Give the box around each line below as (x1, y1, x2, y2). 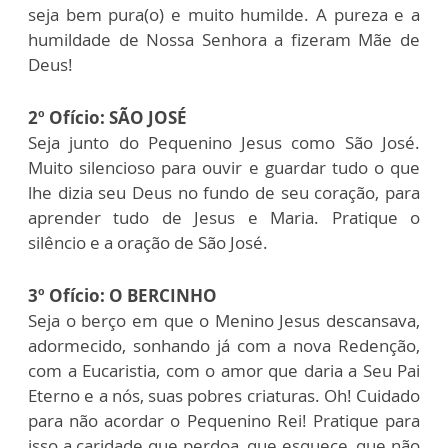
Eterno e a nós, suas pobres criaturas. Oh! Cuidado (28, 383, 420, 407)
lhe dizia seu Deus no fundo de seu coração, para (28, 180, 420, 204)
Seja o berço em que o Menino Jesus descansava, (28, 308, 420, 332)
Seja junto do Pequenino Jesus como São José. (28, 130, 420, 154)
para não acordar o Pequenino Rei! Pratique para (28, 408, 420, 432)
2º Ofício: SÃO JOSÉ (28, 105, 187, 129)
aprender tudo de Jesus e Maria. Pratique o (28, 205, 420, 229)
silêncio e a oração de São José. (28, 230, 268, 254)
